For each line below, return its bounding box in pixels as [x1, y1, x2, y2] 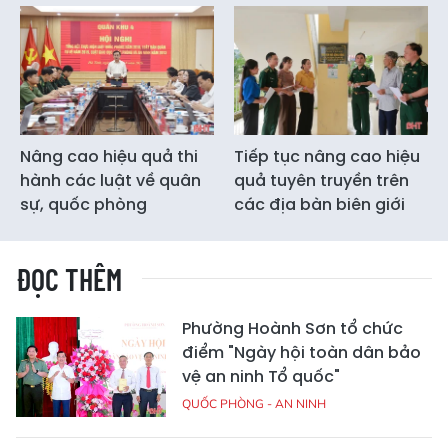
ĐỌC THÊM [16, 260, 122, 297]
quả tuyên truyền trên [234, 168, 409, 192]
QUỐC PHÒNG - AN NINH [182, 395, 326, 411]
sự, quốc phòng [20, 192, 147, 216]
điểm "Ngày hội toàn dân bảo [182, 340, 421, 364]
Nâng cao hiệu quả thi [20, 144, 198, 168]
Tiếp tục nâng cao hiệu [234, 144, 420, 168]
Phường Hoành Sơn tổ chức [182, 316, 403, 340]
